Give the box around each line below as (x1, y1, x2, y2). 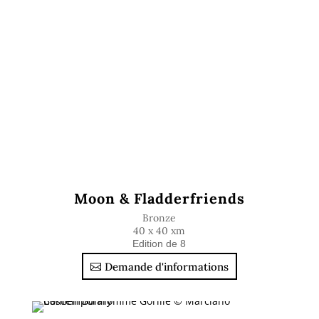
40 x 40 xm (133, 224, 186, 237)
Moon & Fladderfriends (73, 189, 245, 207)
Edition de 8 (132, 238, 187, 249)
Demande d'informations (104, 259, 229, 273)
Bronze (142, 211, 177, 224)
